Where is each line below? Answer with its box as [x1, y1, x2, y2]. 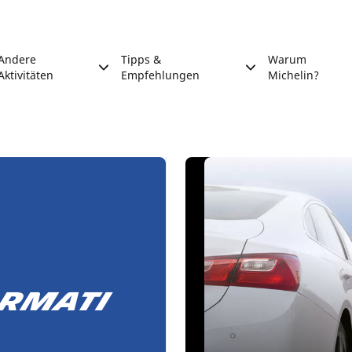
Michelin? [267, 68, 319, 82]
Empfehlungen [120, 68, 200, 82]
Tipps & [120, 52, 161, 67]
